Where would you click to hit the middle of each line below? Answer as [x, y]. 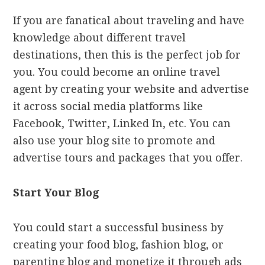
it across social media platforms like [108, 106]
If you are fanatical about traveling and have [129, 21]
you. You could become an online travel [117, 72]
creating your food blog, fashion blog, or [119, 245]
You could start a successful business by [118, 228]
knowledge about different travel [100, 38]
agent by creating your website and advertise [131, 89]
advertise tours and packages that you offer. [128, 158]
